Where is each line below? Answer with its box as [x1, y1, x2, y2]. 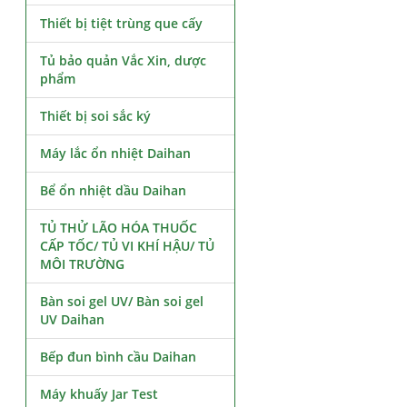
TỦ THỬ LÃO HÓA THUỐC [40, 219, 198, 236]
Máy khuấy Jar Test [40, 385, 159, 402]
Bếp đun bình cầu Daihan [40, 348, 197, 365]
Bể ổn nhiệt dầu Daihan [40, 182, 187, 199]
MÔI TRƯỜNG [40, 255, 125, 273]
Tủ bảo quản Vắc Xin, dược [40, 52, 207, 69]
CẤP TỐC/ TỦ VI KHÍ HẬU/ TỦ [40, 237, 215, 254]
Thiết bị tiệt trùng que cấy [40, 15, 203, 32]
